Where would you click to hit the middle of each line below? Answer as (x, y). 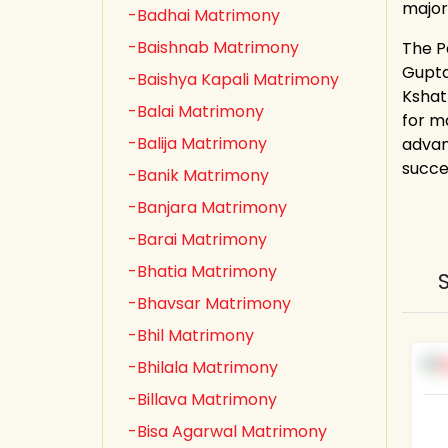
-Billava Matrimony (202, 399)
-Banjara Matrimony (207, 207)
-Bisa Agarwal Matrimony (227, 431)
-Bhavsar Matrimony (209, 303)
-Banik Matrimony (198, 175)
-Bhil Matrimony (191, 335)
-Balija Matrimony (197, 143)
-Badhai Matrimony (204, 15)
